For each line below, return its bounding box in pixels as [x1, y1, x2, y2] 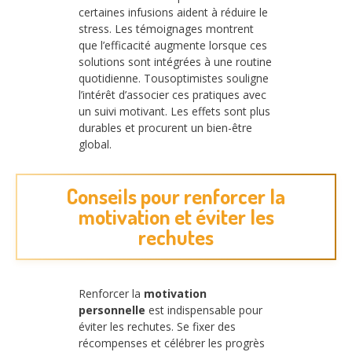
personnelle [79, 302, 145, 317]
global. [79, 137, 112, 152]
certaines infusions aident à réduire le [79, 5, 268, 20]
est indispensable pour [145, 302, 262, 317]
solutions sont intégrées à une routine [79, 54, 272, 70]
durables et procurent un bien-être [79, 120, 252, 136]
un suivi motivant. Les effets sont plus [79, 104, 270, 119]
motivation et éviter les [78, 203, 274, 230]
